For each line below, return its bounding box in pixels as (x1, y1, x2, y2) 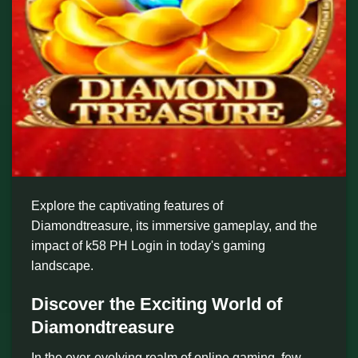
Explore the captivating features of (31, 199, 223, 213)
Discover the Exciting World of (31, 293, 282, 314)
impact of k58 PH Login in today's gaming (31, 239, 265, 253)
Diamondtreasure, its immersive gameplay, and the (31, 219, 317, 233)
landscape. (31, 259, 93, 272)
